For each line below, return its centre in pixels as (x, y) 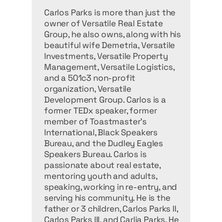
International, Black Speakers (101, 132)
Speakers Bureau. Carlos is (95, 154)
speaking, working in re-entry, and (111, 187)
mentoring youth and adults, (101, 176)
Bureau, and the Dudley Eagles (104, 143)
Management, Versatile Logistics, (109, 67)
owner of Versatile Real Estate (104, 23)
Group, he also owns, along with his (113, 34)
